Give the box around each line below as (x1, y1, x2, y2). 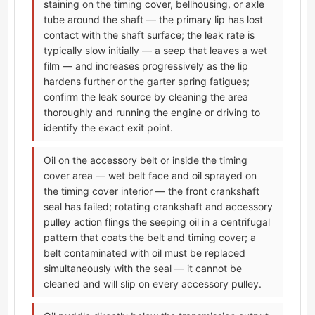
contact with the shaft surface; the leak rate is (44, 29, 255, 41)
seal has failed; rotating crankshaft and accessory (44, 200, 273, 213)
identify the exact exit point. (44, 122, 173, 134)
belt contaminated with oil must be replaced (44, 247, 245, 259)
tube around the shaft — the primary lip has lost (44, 13, 263, 26)
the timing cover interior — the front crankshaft (44, 185, 259, 198)
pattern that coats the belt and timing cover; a (44, 231, 256, 244)
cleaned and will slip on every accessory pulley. (44, 278, 262, 290)
